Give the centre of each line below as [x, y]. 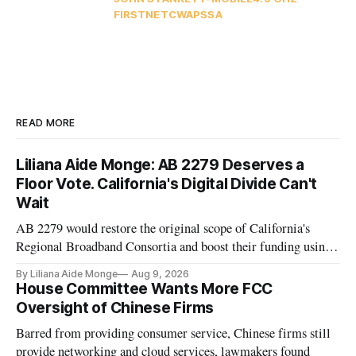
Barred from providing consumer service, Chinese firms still [174, 333]
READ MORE [46, 123]
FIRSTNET [141, 15]
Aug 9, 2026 [160, 274]
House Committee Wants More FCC [145, 289]
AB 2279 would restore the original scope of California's [163, 228]
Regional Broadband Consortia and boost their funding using [174, 247]
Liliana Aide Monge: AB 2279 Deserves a [160, 165]
